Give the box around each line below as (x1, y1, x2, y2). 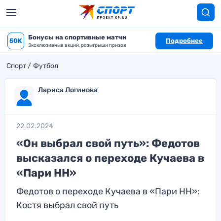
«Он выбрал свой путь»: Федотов (16, 137, 200, 150)
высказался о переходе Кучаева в (16, 151, 204, 165)
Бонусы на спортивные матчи (28, 34, 126, 41)
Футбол (33, 62, 58, 70)
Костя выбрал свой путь (16, 200, 118, 211)
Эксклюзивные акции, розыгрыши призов (28, 42, 126, 48)
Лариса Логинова (38, 86, 98, 94)
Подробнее (166, 37, 203, 44)
